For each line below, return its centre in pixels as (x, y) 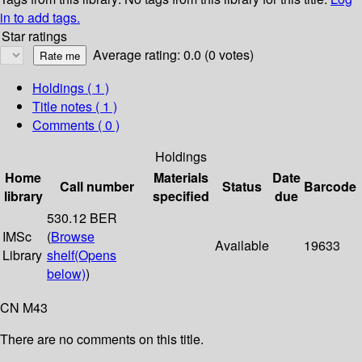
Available (242, 246)
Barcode (330, 187)
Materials (181, 178)
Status (242, 187)
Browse (73, 237)
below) (66, 274)
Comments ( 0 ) (76, 125)
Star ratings (34, 36)
